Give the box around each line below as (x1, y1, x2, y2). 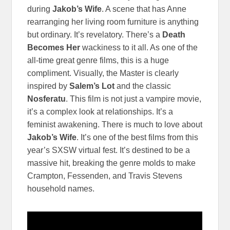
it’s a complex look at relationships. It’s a (27, 107, 174, 116)
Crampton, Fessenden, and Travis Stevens (27, 171, 183, 180)
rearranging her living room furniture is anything (27, 17, 199, 26)
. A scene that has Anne (102, 4, 187, 13)
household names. (27, 184, 95, 193)
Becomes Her (27, 43, 81, 52)
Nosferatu (27, 94, 66, 103)
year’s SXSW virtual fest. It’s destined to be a (27, 145, 190, 155)
